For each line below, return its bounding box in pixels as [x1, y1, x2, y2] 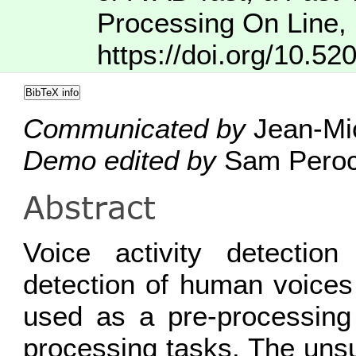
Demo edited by [22, 144, 216, 176]
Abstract [22, 188, 156, 226]
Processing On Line [97, 7, 339, 39]
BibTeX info [25, 87, 79, 99]
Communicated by [22, 112, 246, 144]
